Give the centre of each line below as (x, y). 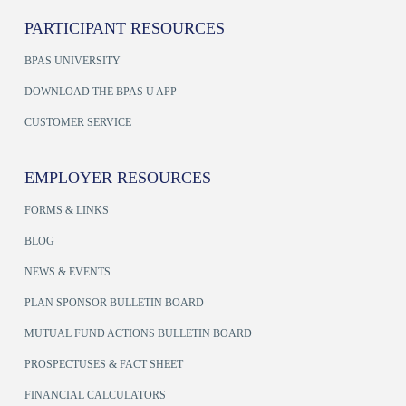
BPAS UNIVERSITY (72, 61)
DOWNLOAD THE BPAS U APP (100, 92)
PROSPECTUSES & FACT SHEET (103, 365)
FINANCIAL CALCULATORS (95, 396)
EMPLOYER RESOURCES (117, 178)
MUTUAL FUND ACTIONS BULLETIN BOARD (138, 334)
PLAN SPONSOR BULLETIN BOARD (114, 303)
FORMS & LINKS (66, 211)
